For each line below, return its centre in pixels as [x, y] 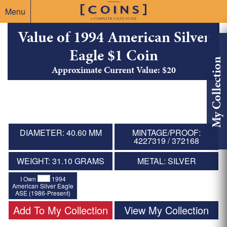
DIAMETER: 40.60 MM [61, 133]
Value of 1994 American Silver [113, 37]
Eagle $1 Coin [113, 55]
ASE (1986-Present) [43, 193]
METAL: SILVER [166, 161]
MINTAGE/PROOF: [166, 133]
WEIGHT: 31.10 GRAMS [61, 161]
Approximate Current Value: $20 [113, 70]
